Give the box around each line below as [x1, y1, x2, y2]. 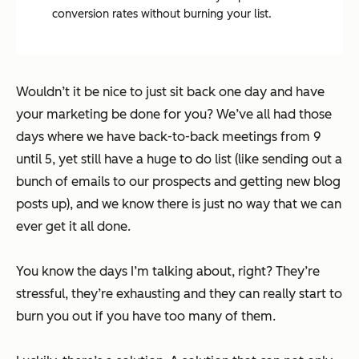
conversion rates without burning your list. [52, 6, 272, 21]
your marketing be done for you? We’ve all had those [16, 106, 332, 122]
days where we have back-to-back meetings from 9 [16, 128, 321, 144]
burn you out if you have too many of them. [16, 308, 276, 324]
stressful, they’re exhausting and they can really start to [16, 285, 342, 301]
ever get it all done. [16, 218, 131, 234]
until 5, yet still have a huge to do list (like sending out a [16, 151, 342, 167]
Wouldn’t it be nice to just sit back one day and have [16, 83, 325, 99]
